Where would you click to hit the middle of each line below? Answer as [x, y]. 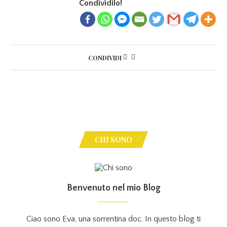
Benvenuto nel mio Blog [113, 188]
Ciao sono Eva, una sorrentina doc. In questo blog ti [113, 219]
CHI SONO [113, 139]
